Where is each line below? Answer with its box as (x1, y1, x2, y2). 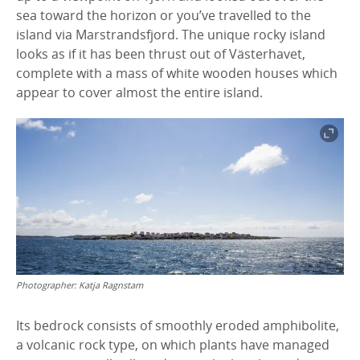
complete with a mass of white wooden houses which (16, 64, 337, 82)
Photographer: (16, 279, 79, 291)
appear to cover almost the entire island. (16, 84, 263, 101)
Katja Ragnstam (79, 279, 143, 291)
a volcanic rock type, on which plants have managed (16, 336, 329, 354)
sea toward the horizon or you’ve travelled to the (16, 6, 311, 24)
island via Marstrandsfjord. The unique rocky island (16, 26, 325, 43)
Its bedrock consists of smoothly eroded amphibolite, (16, 317, 339, 334)
